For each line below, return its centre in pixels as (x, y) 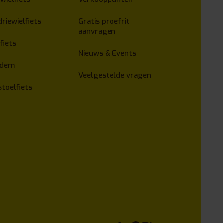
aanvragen (97, 32)
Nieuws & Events (108, 54)
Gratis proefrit (104, 22)
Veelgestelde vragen (115, 75)
